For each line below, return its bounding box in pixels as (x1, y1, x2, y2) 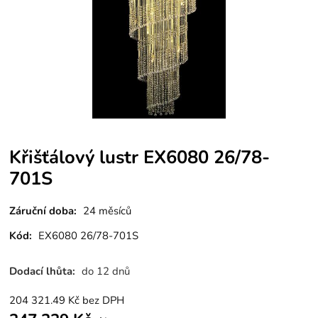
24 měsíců (83, 204, 132, 219)
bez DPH (82, 292, 125, 307)
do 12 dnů (82, 263, 131, 278)
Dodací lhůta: (9, 263, 79, 278)
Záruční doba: (9, 204, 77, 219)
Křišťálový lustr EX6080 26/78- (9, 144, 270, 170)
